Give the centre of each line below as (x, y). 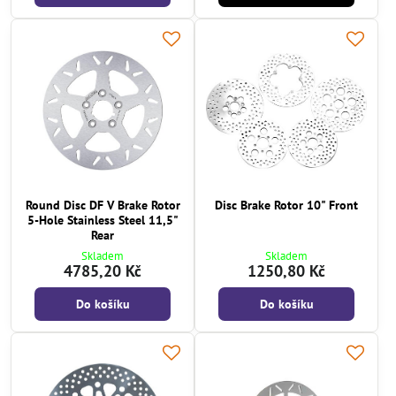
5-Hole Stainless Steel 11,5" (103, 221)
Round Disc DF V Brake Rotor (103, 206)
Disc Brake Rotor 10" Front (286, 206)
